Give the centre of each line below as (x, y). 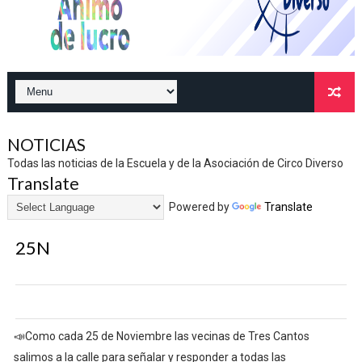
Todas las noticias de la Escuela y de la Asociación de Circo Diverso (175, 163)
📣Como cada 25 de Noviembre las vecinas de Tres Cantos (161, 336)
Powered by (198, 207)
